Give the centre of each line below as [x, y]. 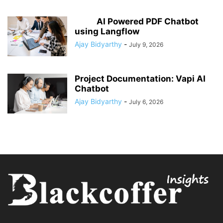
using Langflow [107, 32]
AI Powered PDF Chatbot [137, 22]
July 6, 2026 [146, 102]
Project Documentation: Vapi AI [140, 79]
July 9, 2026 [146, 45]
